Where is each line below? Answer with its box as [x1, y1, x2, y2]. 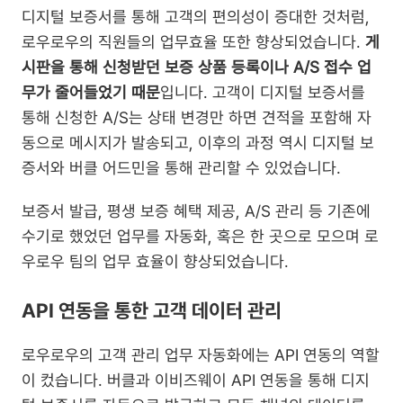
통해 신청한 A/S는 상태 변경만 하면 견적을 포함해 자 [22, 108, 372, 128]
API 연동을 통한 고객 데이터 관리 [22, 299, 282, 323]
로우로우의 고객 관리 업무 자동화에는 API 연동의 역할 [22, 345, 380, 365]
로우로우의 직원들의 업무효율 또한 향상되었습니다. [22, 32, 365, 52]
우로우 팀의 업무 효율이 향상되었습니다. [22, 252, 289, 272]
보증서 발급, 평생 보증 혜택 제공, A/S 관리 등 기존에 [22, 201, 371, 221]
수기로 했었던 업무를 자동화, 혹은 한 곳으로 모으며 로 [22, 227, 379, 246]
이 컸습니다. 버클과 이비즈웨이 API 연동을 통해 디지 [22, 371, 370, 390]
